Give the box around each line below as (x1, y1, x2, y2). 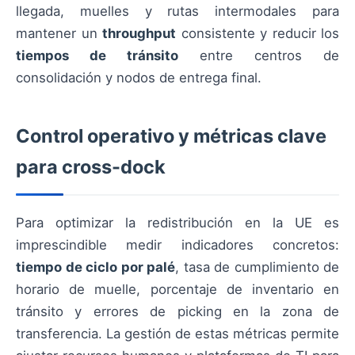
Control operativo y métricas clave (16, 124, 326, 147)
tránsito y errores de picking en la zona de (16, 303, 339, 319)
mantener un (16, 25, 102, 41)
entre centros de (178, 48, 339, 63)
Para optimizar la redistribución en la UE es (16, 215, 339, 231)
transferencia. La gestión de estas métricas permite (16, 326, 339, 342)
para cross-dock (16, 155, 166, 178)
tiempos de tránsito (16, 48, 178, 63)
